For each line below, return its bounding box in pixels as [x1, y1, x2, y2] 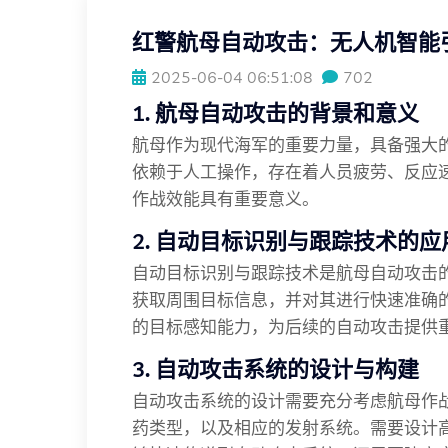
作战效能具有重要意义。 [132, 188, 319, 209]
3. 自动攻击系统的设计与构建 [132, 355, 419, 383]
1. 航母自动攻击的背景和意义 [132, 99, 419, 127]
